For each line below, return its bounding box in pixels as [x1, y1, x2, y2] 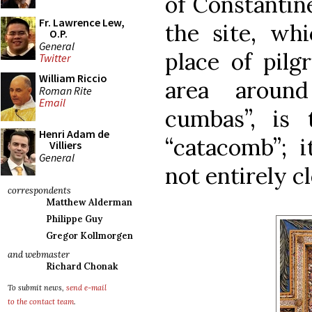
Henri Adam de [39, 127, 109, 141]
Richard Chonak [46, 260, 118, 272]
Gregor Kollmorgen [46, 230, 133, 242]
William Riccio [39, 71, 107, 85]
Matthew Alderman [46, 196, 132, 208]
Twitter [39, 51, 70, 65]
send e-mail [66, 283, 107, 292]
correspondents [8, 185, 71, 196]
